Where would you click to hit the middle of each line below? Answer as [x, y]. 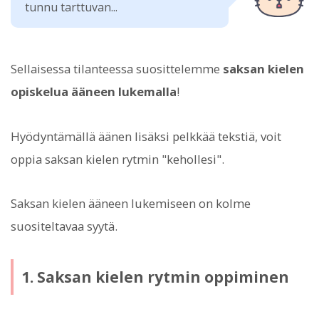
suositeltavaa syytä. [64, 226]
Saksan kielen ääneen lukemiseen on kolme [131, 203]
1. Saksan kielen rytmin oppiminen [155, 277]
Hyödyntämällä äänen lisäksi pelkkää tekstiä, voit [146, 136]
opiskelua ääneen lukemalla [94, 92]
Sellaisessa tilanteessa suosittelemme [117, 69]
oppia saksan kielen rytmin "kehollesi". [117, 159]
